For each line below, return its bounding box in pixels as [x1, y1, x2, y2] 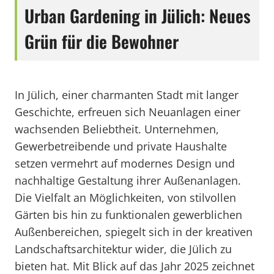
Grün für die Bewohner [24, 29, 179, 54]
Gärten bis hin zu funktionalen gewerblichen [15, 207, 242, 222]
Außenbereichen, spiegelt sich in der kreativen [15, 224, 253, 239]
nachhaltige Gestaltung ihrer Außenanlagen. [15, 173, 241, 188]
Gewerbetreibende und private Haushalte [15, 139, 227, 154]
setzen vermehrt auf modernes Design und [15, 156, 235, 171]
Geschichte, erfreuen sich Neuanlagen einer [15, 105, 240, 119]
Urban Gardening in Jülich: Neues [24, 3, 251, 28]
